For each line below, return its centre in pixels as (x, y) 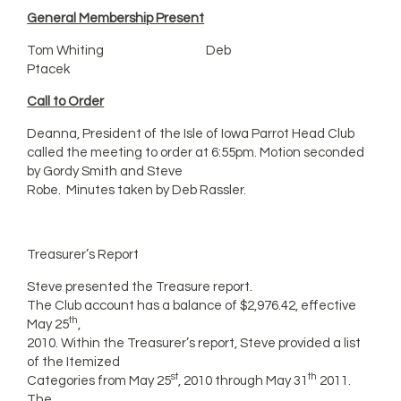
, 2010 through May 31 (243, 381)
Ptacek (49, 69)
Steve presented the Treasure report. (140, 287)
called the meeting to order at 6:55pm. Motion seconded (196, 153)
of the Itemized (74, 362)
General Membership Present (116, 18)
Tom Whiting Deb (129, 51)
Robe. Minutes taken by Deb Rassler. (137, 190)
